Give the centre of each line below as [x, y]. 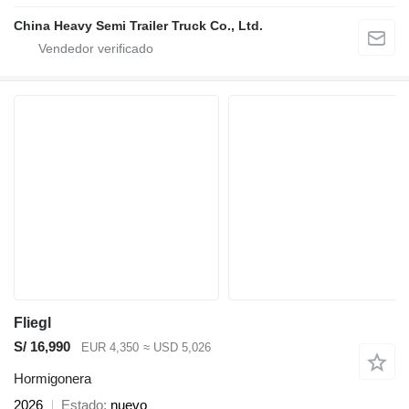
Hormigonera [52, 378]
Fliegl [32, 322]
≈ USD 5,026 [177, 348]
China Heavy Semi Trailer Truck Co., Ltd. [138, 25]
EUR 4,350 [110, 348]
